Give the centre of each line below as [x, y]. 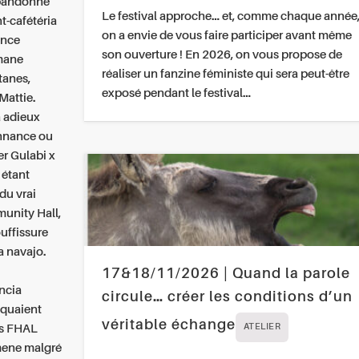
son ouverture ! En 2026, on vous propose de [222, 55]
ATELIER [262, 328]
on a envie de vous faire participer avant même [226, 36]
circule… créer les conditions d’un [227, 298]
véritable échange [168, 326]
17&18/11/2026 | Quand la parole [226, 274]
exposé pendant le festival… [176, 94]
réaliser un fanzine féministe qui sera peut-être [225, 75]
